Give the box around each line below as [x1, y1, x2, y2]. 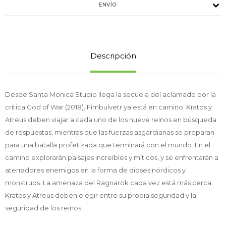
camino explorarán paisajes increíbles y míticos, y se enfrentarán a [5, 153, 218, 161]
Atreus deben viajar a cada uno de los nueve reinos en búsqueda [5, 115, 216, 124]
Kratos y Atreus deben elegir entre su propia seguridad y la [5, 191, 196, 199]
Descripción [90, 50, 136, 61]
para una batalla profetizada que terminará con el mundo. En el [5, 140, 210, 149]
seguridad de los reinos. [5, 203, 83, 212]
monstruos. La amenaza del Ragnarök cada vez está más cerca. [5, 178, 213, 187]
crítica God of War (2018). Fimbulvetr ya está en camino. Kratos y [5, 102, 212, 111]
